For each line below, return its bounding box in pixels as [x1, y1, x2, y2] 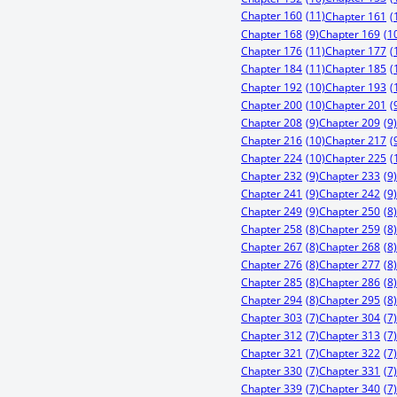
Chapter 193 [325, 80, 386, 94]
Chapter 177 [325, 43, 386, 58]
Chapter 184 [241, 61, 302, 76]
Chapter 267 [241, 240, 302, 253]
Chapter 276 [241, 258, 302, 271]
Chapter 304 [319, 311, 380, 324]
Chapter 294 [241, 293, 302, 307]
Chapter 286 [319, 276, 380, 289]
